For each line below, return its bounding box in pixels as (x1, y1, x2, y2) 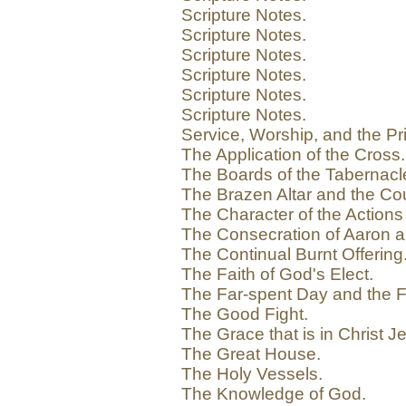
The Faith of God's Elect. (181, 265, 373, 285)
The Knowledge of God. (181, 384, 366, 404)
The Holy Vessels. (181, 364, 323, 384)
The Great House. (181, 344, 321, 364)
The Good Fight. (181, 304, 308, 324)
